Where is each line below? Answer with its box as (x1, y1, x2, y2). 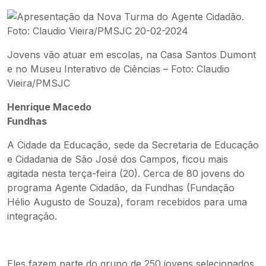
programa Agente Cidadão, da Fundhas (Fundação (7, 182, 235, 194)
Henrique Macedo (7, 101, 91, 113)
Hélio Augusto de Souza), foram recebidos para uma (7, 196, 247, 208)
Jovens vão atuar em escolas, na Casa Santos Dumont (7, 49, 256, 61)
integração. (7, 210, 57, 222)
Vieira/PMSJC (7, 77, 70, 89)
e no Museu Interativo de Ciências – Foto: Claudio (7, 63, 230, 75)
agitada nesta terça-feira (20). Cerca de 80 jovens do (7, 167, 245, 179)
